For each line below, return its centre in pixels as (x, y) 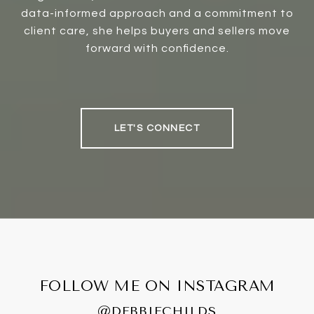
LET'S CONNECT (157, 128)
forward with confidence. (157, 48)
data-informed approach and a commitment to (157, 13)
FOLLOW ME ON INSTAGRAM (157, 286)
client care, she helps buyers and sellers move (157, 30)
